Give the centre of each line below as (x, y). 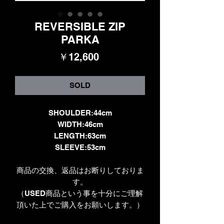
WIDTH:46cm (80, 124)
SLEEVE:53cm (80, 147)
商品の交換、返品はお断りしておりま (80, 170)
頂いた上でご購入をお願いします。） (80, 204)
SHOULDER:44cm (80, 112)
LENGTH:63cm (80, 135)
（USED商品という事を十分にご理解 (80, 193)
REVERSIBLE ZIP (80, 26)
